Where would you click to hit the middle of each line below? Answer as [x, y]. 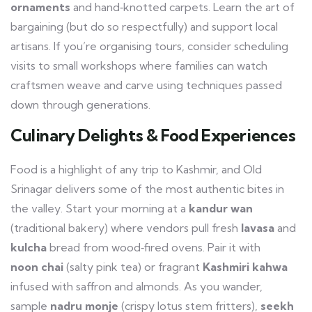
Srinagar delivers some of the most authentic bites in [147, 189]
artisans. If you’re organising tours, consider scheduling [149, 46]
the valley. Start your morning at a [100, 208]
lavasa [258, 228]
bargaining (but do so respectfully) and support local [144, 26]
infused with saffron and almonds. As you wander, [136, 286]
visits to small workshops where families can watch [139, 65]
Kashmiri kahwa [245, 267]
